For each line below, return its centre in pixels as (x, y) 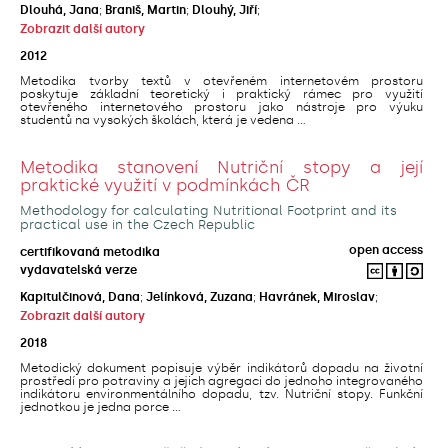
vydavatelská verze (78, 270)
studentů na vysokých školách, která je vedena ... (163, 119)
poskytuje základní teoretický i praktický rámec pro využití (221, 93)
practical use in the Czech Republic (137, 224)
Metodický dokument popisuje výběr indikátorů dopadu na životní (221, 368)
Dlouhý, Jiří (224, 9)
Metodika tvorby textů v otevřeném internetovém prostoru (221, 80)
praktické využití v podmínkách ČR (165, 184)
